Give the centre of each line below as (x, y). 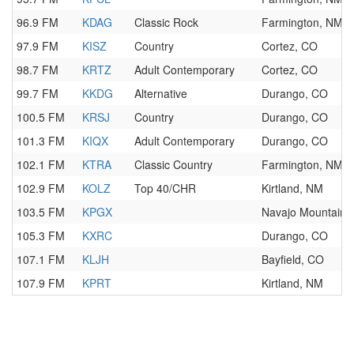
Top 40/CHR (165, 188)
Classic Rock (166, 22)
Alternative (161, 93)
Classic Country (173, 164)
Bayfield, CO (293, 259)
